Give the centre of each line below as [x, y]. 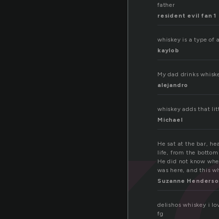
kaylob [168, 51]
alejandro [173, 85]
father [166, 5]
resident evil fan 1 [187, 16]
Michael [170, 120]
